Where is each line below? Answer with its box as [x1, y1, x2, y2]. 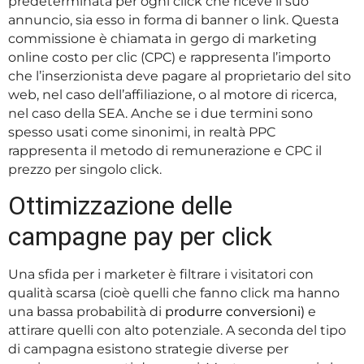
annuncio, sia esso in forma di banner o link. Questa [8, 12, 339, 28]
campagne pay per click [8, 221, 272, 253]
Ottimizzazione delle [8, 190, 232, 222]
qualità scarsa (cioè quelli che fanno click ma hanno [8, 285, 340, 301]
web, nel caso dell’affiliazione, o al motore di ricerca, [8, 87, 336, 103]
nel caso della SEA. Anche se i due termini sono [8, 106, 313, 122]
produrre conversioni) [165, 304, 305, 320]
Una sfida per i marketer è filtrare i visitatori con [8, 266, 314, 283]
